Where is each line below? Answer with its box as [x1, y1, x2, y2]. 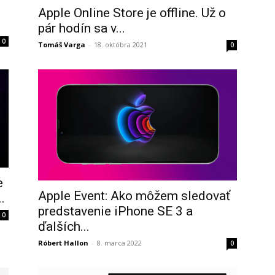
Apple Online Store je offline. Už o [38, 6, 226, 21]
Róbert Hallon [38, 238, 88, 247]
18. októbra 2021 [94, 40, 147, 50]
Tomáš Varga [38, 40, 85, 50]
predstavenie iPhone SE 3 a [38, 203, 193, 219]
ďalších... [38, 219, 90, 234]
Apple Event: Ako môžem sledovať [38, 188, 230, 203]
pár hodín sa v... [38, 21, 125, 36]
